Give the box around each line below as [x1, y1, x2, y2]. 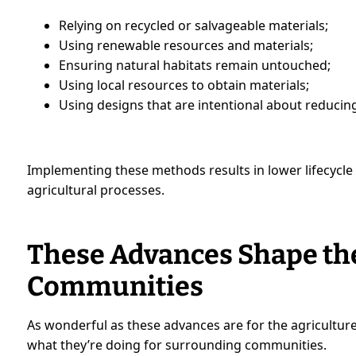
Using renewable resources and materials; [59, 37, 314, 55]
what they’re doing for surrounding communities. [27, 335, 327, 354]
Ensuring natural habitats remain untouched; [59, 56, 331, 75]
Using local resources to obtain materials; [59, 76, 310, 95]
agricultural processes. [27, 181, 165, 199]
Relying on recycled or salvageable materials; [59, 17, 329, 35]
